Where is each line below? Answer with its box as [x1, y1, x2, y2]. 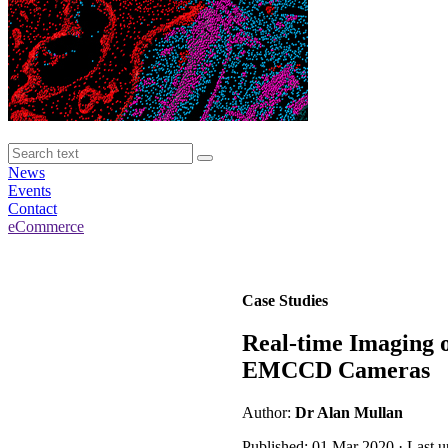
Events [8, 182, 51, 199]
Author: [242, 403, 295, 421]
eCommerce [8, 218, 84, 235]
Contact [8, 200, 57, 217]
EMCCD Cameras [242, 356, 430, 383]
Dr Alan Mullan [295, 403, 403, 421]
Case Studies [242, 292, 328, 309]
